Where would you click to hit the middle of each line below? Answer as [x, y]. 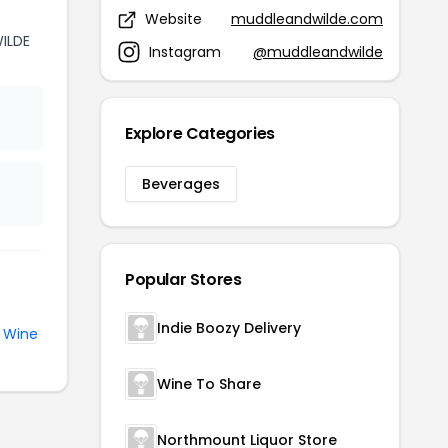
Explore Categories [200, 133]
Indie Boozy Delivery [229, 328]
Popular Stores [183, 279]
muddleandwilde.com [307, 19]
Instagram [185, 51]
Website [173, 19]
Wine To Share [209, 384]
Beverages [181, 184]
